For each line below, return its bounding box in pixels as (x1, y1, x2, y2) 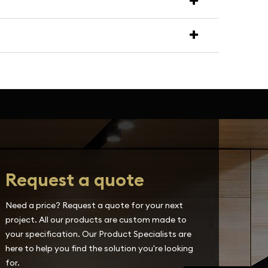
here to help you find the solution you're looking (5, 243, 193, 254)
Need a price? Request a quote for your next (5, 200, 183, 211)
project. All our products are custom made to (5, 214, 187, 225)
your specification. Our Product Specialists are (5, 229, 191, 239)
